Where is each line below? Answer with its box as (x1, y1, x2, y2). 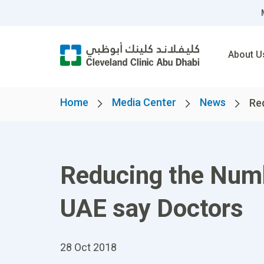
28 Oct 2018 (60, 241, 117, 253)
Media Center (112, 96, 176, 108)
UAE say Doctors (60, 194, 243, 223)
